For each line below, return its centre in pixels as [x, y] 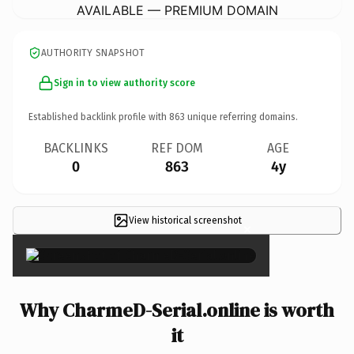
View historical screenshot [185, 220]
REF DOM [177, 148]
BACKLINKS [76, 148]
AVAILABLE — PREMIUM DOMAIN [177, 10]
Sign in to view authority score [124, 83]
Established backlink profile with [99, 117]
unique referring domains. [241, 117]
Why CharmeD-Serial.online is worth [177, 310]
